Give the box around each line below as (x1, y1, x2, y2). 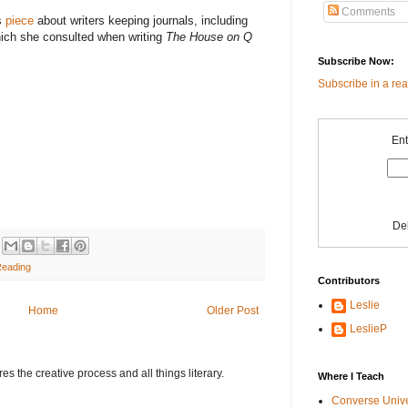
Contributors (318, 275, 380, 287)
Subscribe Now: (318, 56, 394, 67)
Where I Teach (318, 371, 384, 382)
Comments (339, 5, 395, 19)
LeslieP (350, 322, 387, 336)
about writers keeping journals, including (34, 13, 248, 27)
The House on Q (166, 29, 252, 44)
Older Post (207, 304, 259, 318)
